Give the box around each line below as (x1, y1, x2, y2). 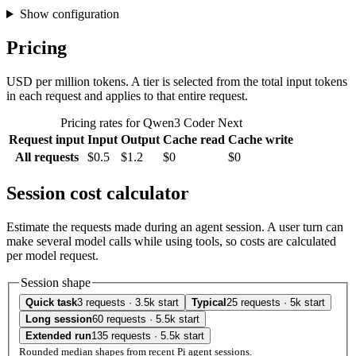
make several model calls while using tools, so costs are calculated (6, 234, 336, 248)
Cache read (163, 132, 225, 146)
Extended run (25, 330, 91, 342)
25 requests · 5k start (226, 296, 325, 309)
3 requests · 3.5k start (77, 296, 179, 309)
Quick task (25, 296, 77, 309)
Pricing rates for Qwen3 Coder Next (60, 115, 242, 130)
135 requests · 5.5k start (91, 330, 204, 342)
